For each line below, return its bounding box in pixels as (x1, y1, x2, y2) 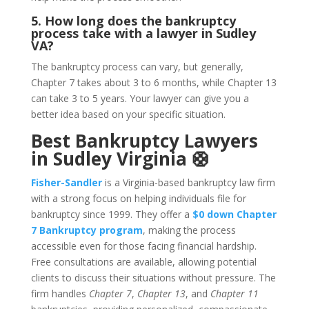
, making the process (142, 223, 236, 237)
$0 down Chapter (189, 208, 277, 221)
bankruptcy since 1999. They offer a (30, 208, 190, 221)
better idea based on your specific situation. (30, 108, 226, 121)
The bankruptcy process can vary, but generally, (30, 60, 243, 73)
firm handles (30, 287, 89, 300)
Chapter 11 (207, 287, 259, 300)
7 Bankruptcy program (30, 223, 143, 237)
